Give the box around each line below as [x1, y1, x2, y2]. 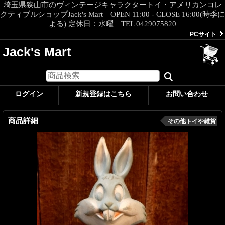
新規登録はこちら [75, 89, 132, 98]
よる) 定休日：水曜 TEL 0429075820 [49, 20, 176, 28]
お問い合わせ [166, 89, 208, 98]
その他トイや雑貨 [168, 117, 216, 125]
